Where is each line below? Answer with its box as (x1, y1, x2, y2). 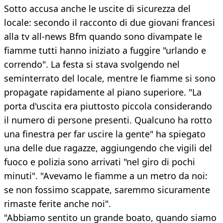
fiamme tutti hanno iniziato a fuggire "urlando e (4, 44, 206, 57)
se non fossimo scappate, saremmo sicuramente (4, 184, 210, 196)
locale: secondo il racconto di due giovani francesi (4, 16, 215, 29)
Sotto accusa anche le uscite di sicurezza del (4, 2, 191, 15)
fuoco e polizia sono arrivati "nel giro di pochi (4, 156, 195, 168)
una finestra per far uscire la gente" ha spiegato (4, 128, 206, 140)
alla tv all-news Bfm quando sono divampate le (4, 30, 202, 43)
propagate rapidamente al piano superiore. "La (4, 86, 202, 99)
